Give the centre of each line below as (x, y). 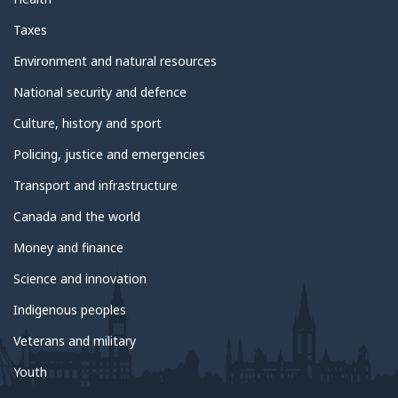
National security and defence (100, 92)
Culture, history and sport (88, 123)
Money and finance (68, 248)
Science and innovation (80, 279)
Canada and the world (77, 217)
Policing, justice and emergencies (109, 155)
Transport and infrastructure (96, 186)
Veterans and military (75, 341)
